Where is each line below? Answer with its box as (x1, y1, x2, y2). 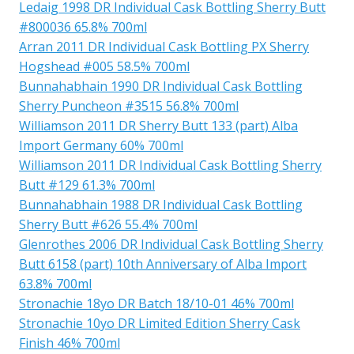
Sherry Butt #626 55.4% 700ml (19, 215, 198, 233)
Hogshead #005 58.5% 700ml (19, 57, 190, 75)
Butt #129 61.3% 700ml (19, 175, 155, 194)
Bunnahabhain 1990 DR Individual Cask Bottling (19, 77, 303, 95)
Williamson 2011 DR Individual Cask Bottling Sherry (19, 156, 322, 174)
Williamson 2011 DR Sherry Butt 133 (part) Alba (19, 116, 298, 134)
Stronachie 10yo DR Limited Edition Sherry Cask (19, 314, 300, 332)
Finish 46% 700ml (19, 333, 120, 352)
